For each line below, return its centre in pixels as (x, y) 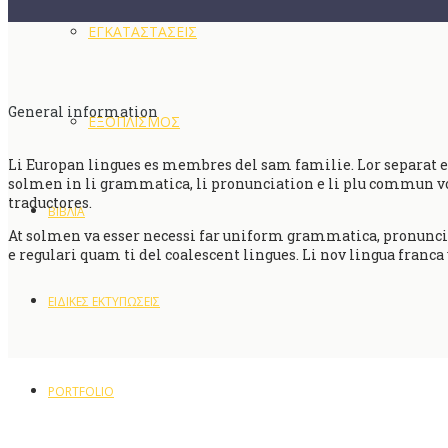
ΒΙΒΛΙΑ (66, 211)
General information (83, 111)
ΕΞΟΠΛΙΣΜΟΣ (134, 121)
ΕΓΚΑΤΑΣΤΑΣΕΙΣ (142, 31)
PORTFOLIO (81, 391)
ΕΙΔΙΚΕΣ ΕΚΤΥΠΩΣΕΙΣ (104, 301)
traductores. (50, 202)
